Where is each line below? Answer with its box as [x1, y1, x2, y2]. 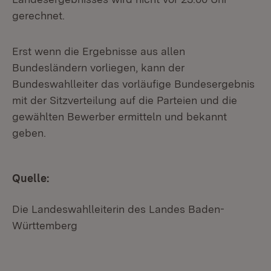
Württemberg [12, 219, 77, 232]
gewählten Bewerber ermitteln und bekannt [12, 110, 227, 123]
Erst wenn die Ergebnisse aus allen [12, 45, 185, 57]
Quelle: [12, 172, 49, 184]
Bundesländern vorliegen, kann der [12, 61, 184, 74]
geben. [12, 126, 46, 139]
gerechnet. [12, 9, 65, 22]
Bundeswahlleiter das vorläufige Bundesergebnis [12, 77, 255, 90]
